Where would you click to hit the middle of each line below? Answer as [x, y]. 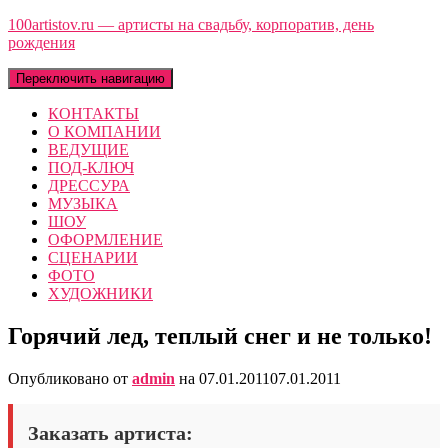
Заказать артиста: [110, 432]
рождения [41, 42]
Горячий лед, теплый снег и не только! [220, 335]
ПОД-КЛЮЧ [91, 167]
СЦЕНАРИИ [93, 257]
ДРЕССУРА [89, 185]
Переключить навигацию [90, 78]
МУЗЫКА [83, 203]
